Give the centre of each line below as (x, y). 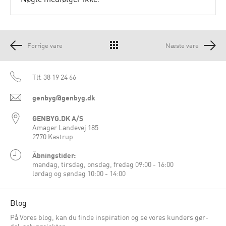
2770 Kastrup (53, 136)
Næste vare (182, 45)
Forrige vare (45, 45)
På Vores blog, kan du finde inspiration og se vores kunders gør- (109, 217)
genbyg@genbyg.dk (64, 98)
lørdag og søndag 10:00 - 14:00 (79, 173)
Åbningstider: (54, 155)
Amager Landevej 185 (65, 127)
